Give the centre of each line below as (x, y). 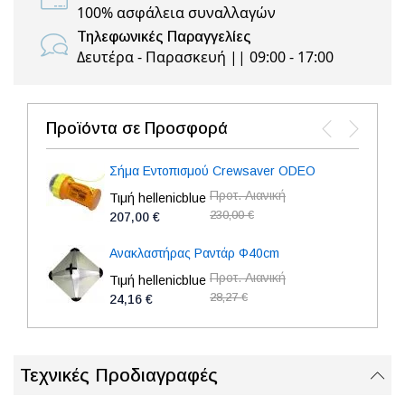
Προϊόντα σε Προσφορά (137, 128)
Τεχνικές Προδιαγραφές (119, 375)
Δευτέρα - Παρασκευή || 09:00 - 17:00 (205, 57)
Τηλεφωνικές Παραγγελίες (164, 37)
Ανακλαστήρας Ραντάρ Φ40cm (194, 253)
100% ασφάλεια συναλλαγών (176, 13)
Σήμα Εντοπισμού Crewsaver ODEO (212, 171)
